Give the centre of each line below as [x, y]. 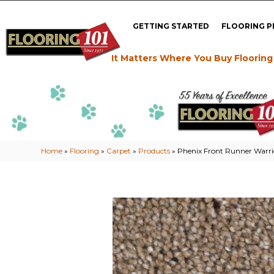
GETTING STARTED [171, 26]
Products [154, 150]
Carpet [119, 150]
